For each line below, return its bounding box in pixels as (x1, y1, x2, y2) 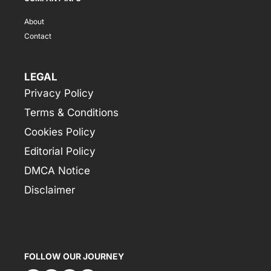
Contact (24, 31, 51, 41)
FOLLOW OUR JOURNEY (24, 250, 124, 261)
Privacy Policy (24, 87, 94, 99)
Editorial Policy (24, 145, 96, 157)
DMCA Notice (24, 164, 90, 177)
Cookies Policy (24, 125, 96, 138)
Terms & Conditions (24, 106, 119, 119)
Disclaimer (24, 183, 75, 196)
